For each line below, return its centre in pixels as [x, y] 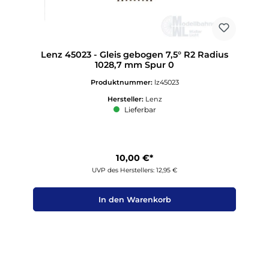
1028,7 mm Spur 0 [134, 65]
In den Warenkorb [134, 199]
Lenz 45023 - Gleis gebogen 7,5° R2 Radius [134, 54]
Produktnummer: [122, 82]
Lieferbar [139, 109]
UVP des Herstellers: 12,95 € [134, 171]
